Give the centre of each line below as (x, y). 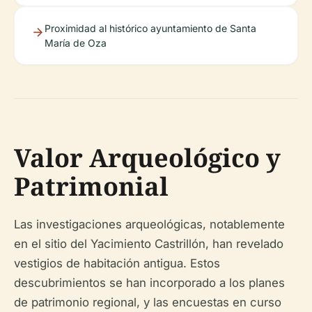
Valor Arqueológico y (147, 157)
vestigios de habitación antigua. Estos (117, 263)
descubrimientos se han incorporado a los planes (149, 282)
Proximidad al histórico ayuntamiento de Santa (150, 28)
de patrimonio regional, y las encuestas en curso (148, 302)
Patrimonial (91, 186)
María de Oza (76, 42)
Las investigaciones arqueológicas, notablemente (149, 224)
